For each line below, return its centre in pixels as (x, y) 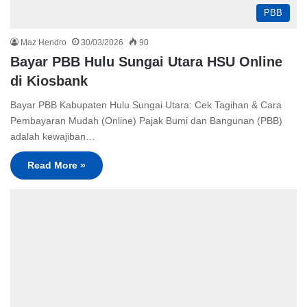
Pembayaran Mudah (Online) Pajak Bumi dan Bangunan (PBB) (146, 120)
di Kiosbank (49, 81)
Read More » (57, 165)
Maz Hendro (44, 42)
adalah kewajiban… (53, 136)
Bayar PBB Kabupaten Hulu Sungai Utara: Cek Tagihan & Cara (146, 105)
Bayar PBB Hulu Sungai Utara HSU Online (146, 61)
